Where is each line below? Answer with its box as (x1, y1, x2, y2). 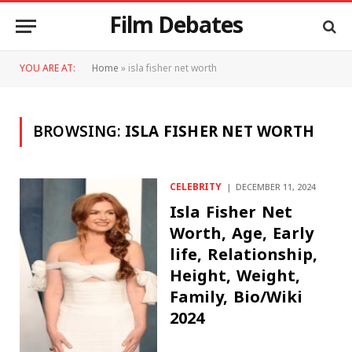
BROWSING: (33, 116, 125, 148)
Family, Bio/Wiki (170, 282, 303, 312)
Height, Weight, (170, 261, 301, 291)
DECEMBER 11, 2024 (236, 178, 317, 196)
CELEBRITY (170, 178, 222, 197)
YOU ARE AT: (20, 59, 75, 79)
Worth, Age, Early (170, 218, 314, 248)
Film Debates (109, 2, 243, 49)
